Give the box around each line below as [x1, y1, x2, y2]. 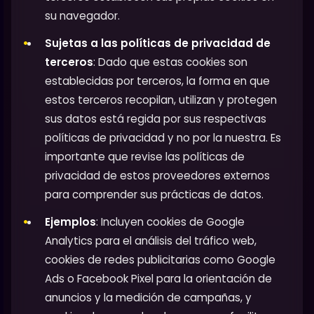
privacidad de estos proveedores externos [45, 168, 270, 183]
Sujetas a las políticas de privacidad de [45, 35, 271, 50]
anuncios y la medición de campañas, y [45, 289, 252, 305]
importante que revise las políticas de [45, 149, 245, 164]
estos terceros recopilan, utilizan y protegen [45, 92, 277, 107]
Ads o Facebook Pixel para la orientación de [45, 271, 272, 286]
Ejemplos [45, 214, 96, 229]
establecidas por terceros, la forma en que [45, 73, 270, 88]
